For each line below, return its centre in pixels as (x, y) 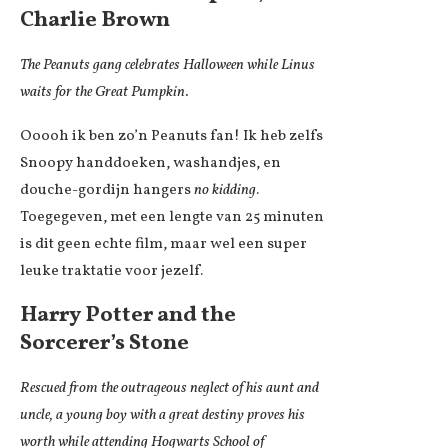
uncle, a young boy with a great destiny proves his (162, 416)
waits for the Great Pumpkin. (104, 93)
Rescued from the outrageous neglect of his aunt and (169, 389)
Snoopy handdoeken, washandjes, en (150, 164)
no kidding (225, 191)
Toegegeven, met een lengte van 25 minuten (172, 218)
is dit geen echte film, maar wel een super (163, 245)
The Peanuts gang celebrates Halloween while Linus (167, 66)
